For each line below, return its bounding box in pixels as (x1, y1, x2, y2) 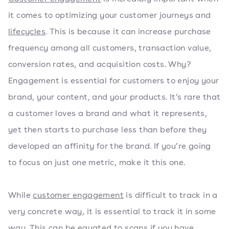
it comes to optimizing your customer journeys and (8, 10, 211, 20)
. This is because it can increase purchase (45, 26, 211, 37)
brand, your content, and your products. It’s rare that (8, 91, 221, 102)
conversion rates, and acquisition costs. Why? (8, 59, 191, 70)
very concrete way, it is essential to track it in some (8, 206, 216, 217)
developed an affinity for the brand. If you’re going (8, 141, 211, 151)
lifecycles (8, 26, 46, 37)
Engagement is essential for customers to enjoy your (8, 75, 219, 86)
